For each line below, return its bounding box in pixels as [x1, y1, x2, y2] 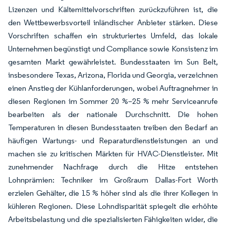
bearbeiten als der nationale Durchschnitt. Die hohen [8, 109, 218, 119]
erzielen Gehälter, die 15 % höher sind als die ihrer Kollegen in [8, 188, 218, 198]
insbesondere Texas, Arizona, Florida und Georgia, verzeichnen [8, 70, 218, 80]
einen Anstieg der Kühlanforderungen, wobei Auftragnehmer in [8, 83, 218, 93]
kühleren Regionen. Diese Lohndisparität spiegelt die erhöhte [8, 201, 218, 211]
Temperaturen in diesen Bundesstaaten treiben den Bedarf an [8, 122, 218, 132]
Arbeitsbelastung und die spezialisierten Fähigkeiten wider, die [8, 214, 218, 224]
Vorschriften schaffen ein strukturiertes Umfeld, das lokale [8, 30, 218, 40]
